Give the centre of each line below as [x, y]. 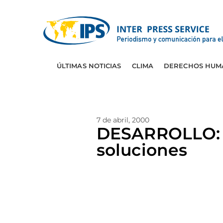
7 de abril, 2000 [123, 120]
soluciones [142, 150]
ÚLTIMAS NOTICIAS [89, 66]
